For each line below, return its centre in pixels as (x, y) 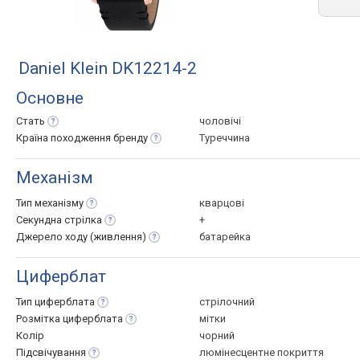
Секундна (40, 220)
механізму (59, 203)
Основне (50, 98)
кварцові (222, 203)
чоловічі (220, 121)
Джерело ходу (53, 237)
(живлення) (118, 237)
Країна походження (65, 138)
